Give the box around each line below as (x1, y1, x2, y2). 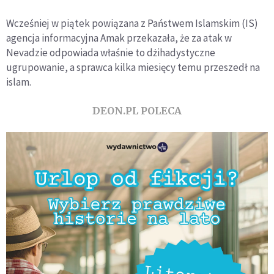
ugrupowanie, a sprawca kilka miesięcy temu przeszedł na (6, 60, 260, 74)
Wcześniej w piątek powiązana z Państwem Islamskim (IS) (6, 16, 258, 30)
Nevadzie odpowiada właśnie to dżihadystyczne (6, 45, 215, 59)
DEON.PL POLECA (92, 104, 182, 117)
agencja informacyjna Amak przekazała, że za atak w (6, 31, 232, 45)
